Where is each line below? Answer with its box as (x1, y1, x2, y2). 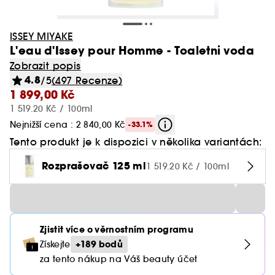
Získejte (40, 239, 71, 250)
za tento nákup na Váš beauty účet (40, 254, 198, 265)
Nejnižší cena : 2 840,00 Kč (10, 119, 126, 130)
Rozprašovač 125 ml (42, 159, 147, 173)
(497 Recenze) (52, 74, 123, 87)
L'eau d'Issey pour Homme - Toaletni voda (10, 43, 254, 58)
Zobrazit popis (10, 60, 81, 72)
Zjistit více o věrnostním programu (40, 223, 193, 236)
